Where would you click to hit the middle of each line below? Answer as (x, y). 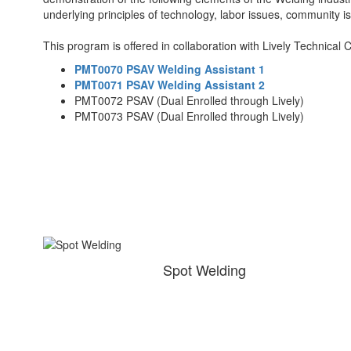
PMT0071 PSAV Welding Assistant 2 (170, 85)
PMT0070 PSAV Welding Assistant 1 (170, 69)
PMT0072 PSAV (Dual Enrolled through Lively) (189, 100)
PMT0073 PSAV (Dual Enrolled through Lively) (189, 116)
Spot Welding (204, 270)
